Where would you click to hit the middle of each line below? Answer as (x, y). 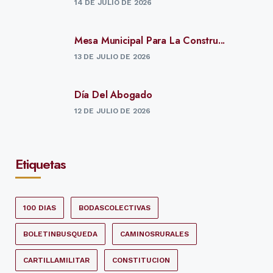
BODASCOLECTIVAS (114, 208)
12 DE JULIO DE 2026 (112, 111)
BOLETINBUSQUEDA (60, 234)
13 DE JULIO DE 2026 (112, 57)
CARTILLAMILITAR (56, 261)
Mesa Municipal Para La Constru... (150, 41)
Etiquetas (41, 164)
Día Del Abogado (113, 95)
